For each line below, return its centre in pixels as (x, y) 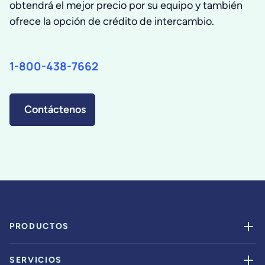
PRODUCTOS (40, 226)
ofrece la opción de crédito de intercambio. (112, 21)
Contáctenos (55, 109)
